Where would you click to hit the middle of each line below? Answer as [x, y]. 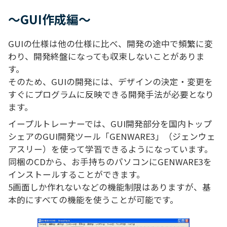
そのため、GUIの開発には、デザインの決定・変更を [110, 82]
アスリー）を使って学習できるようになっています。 [110, 149]
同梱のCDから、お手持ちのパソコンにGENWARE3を [110, 162]
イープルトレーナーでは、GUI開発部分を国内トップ [110, 124]
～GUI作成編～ [49, 19]
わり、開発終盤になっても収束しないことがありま [106, 56]
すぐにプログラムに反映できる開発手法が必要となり [111, 94]
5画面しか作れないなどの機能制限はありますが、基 [109, 187]
